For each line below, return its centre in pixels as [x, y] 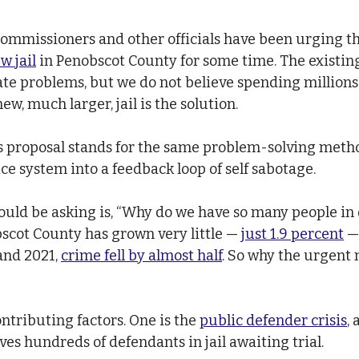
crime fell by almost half [141, 255]
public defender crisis [273, 320]
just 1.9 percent [292, 234]
